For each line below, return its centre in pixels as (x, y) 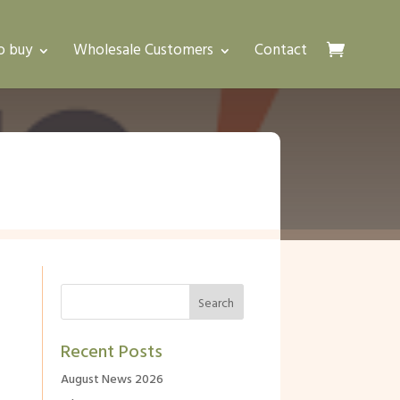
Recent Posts (111, 353)
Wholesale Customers (143, 50)
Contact (281, 50)
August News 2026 (112, 380)
